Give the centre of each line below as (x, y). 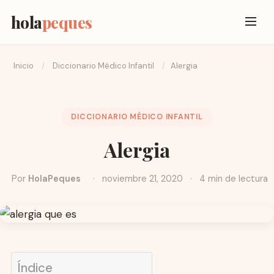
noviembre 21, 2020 (142, 179)
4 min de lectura (232, 179)
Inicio (23, 66)
